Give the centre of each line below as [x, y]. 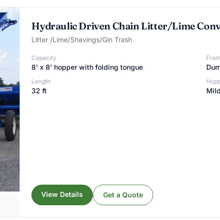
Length [41, 81]
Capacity [44, 58]
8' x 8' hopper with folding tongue [87, 67]
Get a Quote [123, 194]
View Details [62, 194]
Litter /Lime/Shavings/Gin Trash [82, 40]
